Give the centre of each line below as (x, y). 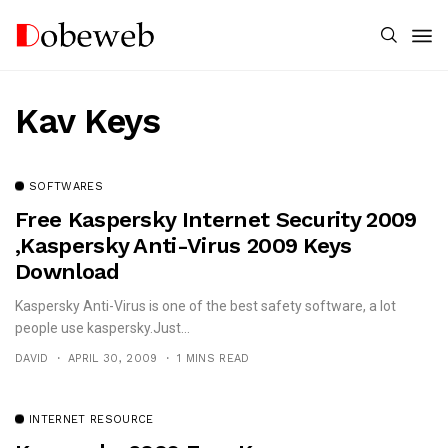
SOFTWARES (66, 186)
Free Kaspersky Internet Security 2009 (216, 219)
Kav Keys (88, 121)
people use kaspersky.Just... (102, 328)
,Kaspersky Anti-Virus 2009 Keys (183, 245)
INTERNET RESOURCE (91, 419)
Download (67, 271)
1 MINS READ (213, 358)
